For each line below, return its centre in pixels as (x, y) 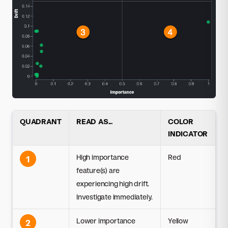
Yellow (178, 220)
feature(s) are (98, 170)
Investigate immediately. (115, 196)
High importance (103, 157)
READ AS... (94, 121)
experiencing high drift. (113, 183)
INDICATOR (188, 133)
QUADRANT (41, 121)
